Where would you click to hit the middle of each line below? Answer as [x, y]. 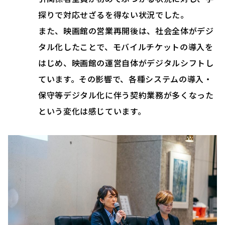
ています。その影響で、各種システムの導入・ [125, 79]
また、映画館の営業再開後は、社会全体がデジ [126, 31]
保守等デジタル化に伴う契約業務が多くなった [126, 95]
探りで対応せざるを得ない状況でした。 [114, 15]
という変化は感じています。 [92, 111]
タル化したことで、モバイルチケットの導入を [126, 47]
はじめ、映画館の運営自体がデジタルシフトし [126, 63]
